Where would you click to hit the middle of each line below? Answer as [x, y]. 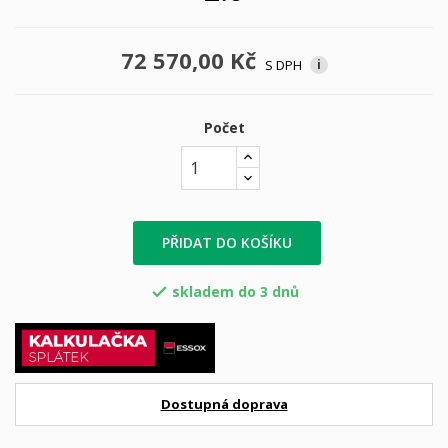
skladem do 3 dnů [235, 291]
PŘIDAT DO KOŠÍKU [227, 242]
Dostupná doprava [224, 403]
